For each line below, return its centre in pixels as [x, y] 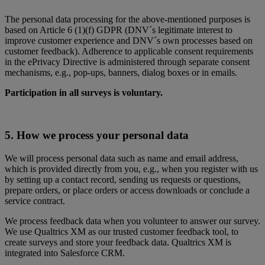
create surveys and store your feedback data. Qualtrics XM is [118, 243]
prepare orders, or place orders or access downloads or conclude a [127, 190]
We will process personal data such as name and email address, [122, 159]
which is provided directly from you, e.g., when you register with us [131, 169]
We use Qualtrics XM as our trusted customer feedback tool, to [122, 232]
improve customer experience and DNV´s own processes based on [129, 40]
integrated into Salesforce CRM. [66, 253]
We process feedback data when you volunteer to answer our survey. [132, 221]
